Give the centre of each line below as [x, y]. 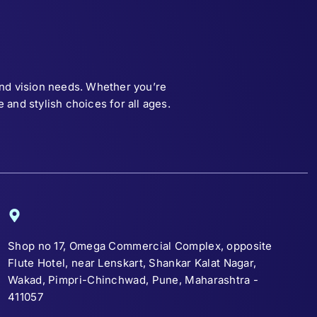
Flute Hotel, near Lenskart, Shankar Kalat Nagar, [132, 263]
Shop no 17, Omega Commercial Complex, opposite [140, 246]
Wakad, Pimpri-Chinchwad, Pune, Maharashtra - [133, 279]
